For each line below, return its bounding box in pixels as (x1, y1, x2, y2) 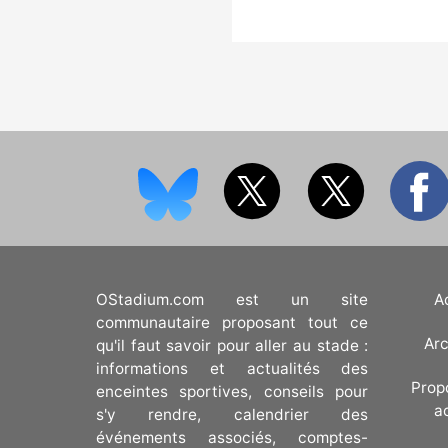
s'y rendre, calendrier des (96, 404, 369, 424)
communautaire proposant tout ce (96, 312, 369, 332)
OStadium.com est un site (96, 289, 369, 309)
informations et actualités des (96, 358, 369, 378)
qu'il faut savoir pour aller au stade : (96, 335, 369, 355)
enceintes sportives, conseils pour (96, 381, 369, 401)
